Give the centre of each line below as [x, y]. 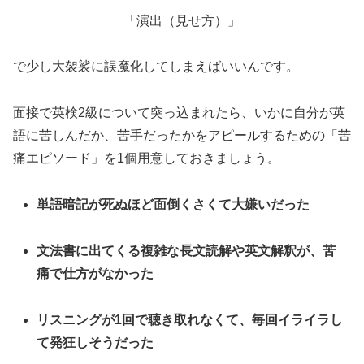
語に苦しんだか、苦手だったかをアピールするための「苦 [182, 136]
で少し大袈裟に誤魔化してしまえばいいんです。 [156, 67]
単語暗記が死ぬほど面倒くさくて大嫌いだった [173, 204]
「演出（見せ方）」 [182, 20]
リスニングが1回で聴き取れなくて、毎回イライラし [190, 319]
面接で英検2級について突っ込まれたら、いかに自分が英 [179, 113]
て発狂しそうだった [95, 342]
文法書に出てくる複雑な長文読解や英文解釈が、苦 [186, 250]
